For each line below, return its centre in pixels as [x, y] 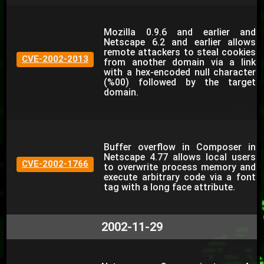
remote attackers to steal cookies [180, 52]
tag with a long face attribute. [169, 187]
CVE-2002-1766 [55, 164]
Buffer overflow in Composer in [180, 147]
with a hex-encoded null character [180, 72]
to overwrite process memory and [180, 167]
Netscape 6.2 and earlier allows [180, 42]
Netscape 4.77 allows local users [180, 157]
